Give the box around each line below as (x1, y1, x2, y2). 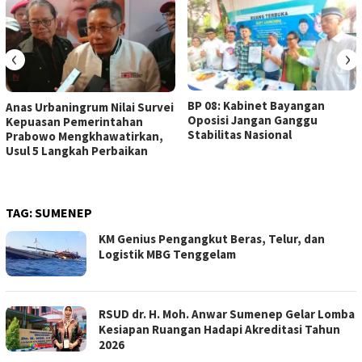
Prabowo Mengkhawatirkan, (6, 128, 163, 144)
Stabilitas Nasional (187, 127, 292, 143)
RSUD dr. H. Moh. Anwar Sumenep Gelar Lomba (99, 305, 355, 322)
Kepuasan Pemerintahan (6, 113, 143, 129)
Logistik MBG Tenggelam (99, 246, 236, 262)
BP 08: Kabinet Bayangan (187, 98, 325, 114)
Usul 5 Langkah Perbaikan (6, 142, 148, 158)
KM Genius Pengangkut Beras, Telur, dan (99, 230, 325, 246)
